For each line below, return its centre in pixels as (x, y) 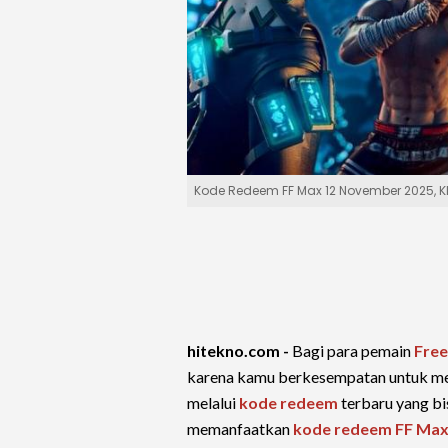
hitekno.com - (239, 350)
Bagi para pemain (353, 350)
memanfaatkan (240, 428)
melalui (213, 402)
